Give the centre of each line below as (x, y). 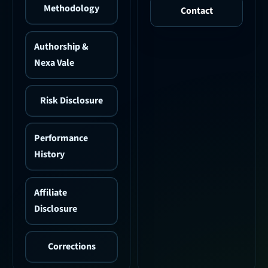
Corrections (71, 247)
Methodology (71, 9)
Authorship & (62, 46)
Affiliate (51, 192)
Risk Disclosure (71, 100)
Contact (197, 11)
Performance (61, 138)
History (50, 155)
